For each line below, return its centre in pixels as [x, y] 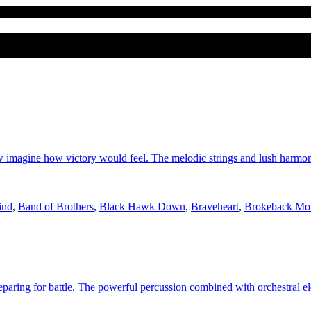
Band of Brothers [56, 207]
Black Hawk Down [142, 207]
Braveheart [215, 207]
